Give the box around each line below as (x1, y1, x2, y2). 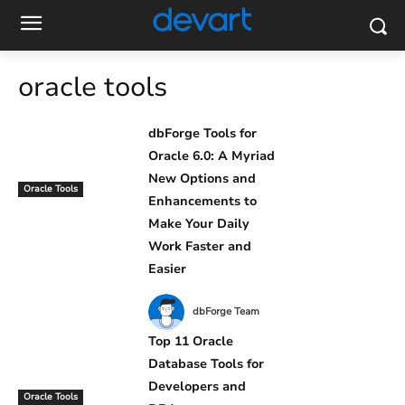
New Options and (148, 170, 257, 187)
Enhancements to (148, 193, 258, 210)
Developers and (148, 378, 247, 395)
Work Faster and (148, 238, 252, 255)
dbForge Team (193, 304, 260, 318)
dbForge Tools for (148, 125, 258, 142)
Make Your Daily (148, 215, 250, 232)
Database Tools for (148, 355, 265, 372)
